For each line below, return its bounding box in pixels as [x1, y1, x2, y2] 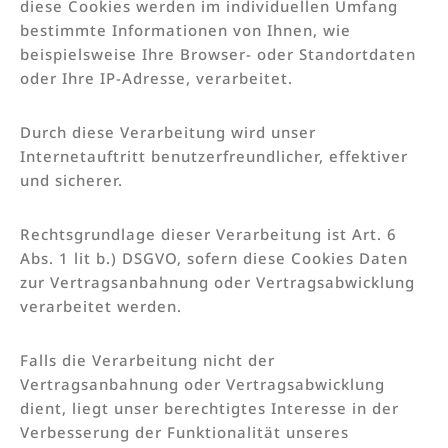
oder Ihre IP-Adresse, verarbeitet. [20, 67, 293, 88]
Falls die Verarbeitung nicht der [20, 349, 275, 370]
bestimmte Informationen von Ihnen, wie [20, 19, 351, 40]
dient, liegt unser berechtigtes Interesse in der [20, 397, 399, 418]
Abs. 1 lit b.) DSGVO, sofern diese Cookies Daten [20, 247, 408, 268]
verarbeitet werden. [20, 295, 182, 316]
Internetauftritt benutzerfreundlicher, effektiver [20, 145, 408, 166]
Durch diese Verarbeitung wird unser [20, 121, 316, 142]
